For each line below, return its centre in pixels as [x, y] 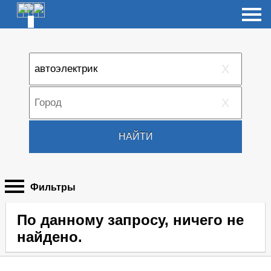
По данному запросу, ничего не [130, 220]
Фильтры [53, 187]
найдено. [50, 237]
